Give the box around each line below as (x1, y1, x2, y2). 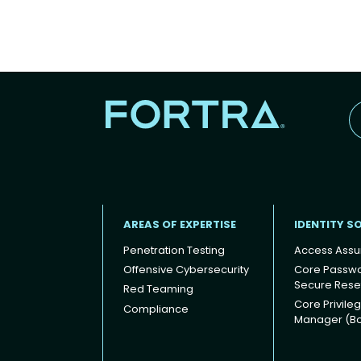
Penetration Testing (123, 243, 225, 259)
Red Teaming (123, 281, 193, 297)
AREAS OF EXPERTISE (123, 216, 236, 232)
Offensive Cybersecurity (123, 262, 249, 278)
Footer (106, 288, 139, 305)
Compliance (123, 301, 189, 317)
